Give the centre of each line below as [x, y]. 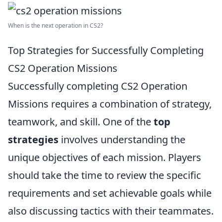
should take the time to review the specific [105, 175]
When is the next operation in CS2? [55, 26]
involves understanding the [122, 139]
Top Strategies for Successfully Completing [106, 50]
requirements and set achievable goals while [110, 193]
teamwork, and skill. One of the [81, 122]
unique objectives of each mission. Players [105, 157]
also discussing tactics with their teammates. [111, 211]
